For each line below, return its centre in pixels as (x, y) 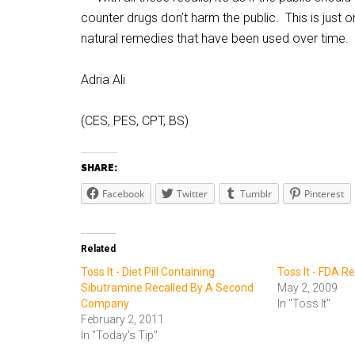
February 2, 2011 (122, 319)
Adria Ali (103, 80)
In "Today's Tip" (119, 335)
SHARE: (99, 168)
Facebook (123, 194)
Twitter (192, 194)
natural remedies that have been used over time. (215, 38)
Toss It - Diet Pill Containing (148, 272)
